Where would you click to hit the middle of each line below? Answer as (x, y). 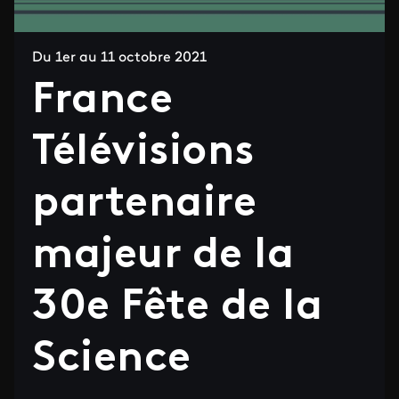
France (103, 102)
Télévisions (143, 153)
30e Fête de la (178, 308)
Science (112, 360)
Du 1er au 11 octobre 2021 (119, 58)
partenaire (145, 205)
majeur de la (163, 256)
